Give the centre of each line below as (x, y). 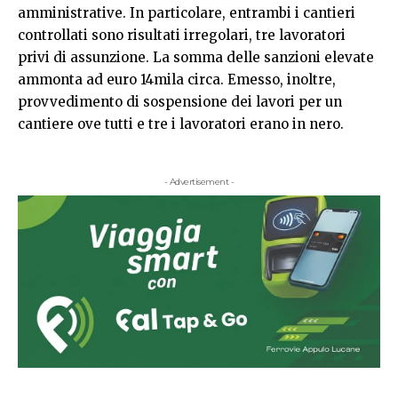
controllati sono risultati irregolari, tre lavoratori (182, 36)
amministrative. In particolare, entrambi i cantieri (187, 13)
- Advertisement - (199, 181)
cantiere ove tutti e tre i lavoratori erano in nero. (181, 124)
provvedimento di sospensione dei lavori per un (180, 102)
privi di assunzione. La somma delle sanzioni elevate (196, 58)
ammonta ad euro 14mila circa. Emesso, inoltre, (177, 80)
